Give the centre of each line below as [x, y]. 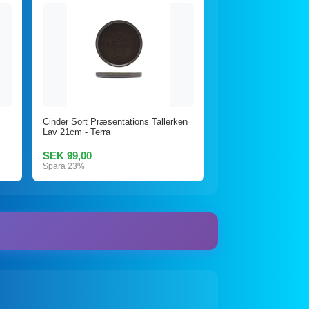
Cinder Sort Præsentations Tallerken [116, 122]
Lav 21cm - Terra [77, 132]
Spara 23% [64, 167]
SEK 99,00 [68, 156]
